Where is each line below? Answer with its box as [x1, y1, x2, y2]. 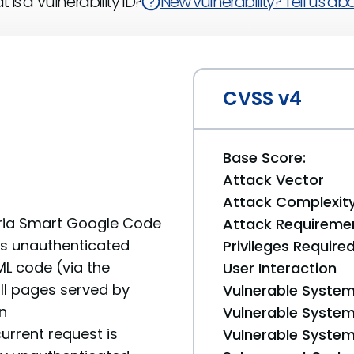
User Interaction [223, 258, 337, 278]
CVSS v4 [223, 85, 302, 111]
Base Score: [223, 148, 306, 168]
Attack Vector [223, 170, 324, 190]
